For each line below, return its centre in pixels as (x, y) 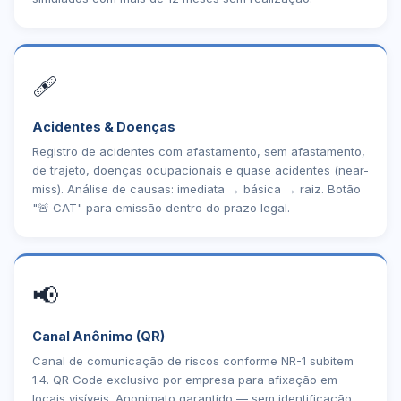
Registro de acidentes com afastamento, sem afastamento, (199, 151)
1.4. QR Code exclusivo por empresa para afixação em (185, 380)
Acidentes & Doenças (104, 127)
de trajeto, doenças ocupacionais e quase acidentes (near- (200, 170)
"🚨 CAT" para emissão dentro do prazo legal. (161, 208)
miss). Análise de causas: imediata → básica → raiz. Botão (196, 189)
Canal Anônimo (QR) (98, 336)
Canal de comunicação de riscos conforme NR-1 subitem (193, 361)
